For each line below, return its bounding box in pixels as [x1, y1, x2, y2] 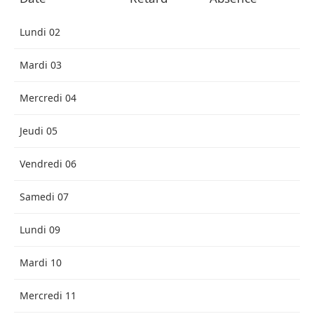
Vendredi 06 [20, 157, 76, 170]
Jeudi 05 [20, 124, 57, 137]
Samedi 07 [20, 190, 69, 203]
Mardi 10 [20, 256, 62, 269]
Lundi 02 [20, 25, 60, 39]
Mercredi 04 [20, 91, 76, 104]
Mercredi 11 [20, 289, 76, 302]
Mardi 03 [20, 58, 62, 71]
